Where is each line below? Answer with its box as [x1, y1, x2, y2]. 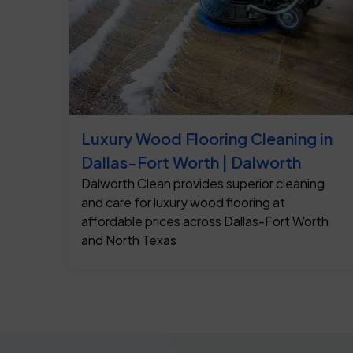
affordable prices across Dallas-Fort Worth [81, 213, 329, 230]
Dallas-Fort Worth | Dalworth [81, 152, 301, 173]
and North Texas [81, 232, 176, 249]
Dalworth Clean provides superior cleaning [81, 175, 325, 192]
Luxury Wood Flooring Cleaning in [81, 128, 333, 149]
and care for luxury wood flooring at [81, 194, 285, 211]
